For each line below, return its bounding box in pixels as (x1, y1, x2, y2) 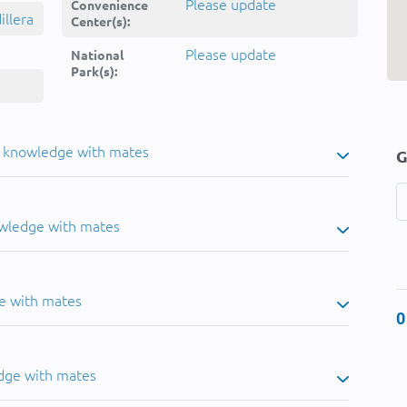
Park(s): (71, 63, 117, 79)
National (71, 46, 124, 63)
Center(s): (71, 13, 130, 29)
